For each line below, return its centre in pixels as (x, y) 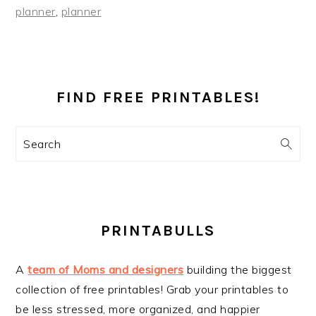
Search (42, 143)
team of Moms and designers (106, 269)
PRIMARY (61, 72)
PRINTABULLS (158, 230)
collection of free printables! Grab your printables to (152, 289)
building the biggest (238, 269)
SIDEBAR (60, 95)
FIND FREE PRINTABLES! (158, 97)
